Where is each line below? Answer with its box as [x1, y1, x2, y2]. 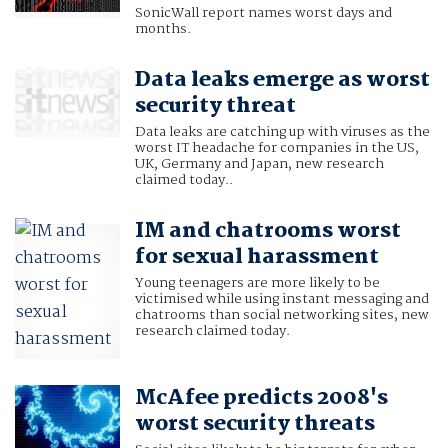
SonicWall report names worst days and [134, 2, 392, 25]
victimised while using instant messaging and [134, 288, 429, 311]
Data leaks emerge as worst [134, 63, 430, 98]
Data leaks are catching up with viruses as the [134, 121, 430, 144]
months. [134, 18, 191, 41]
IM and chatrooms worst [134, 214, 401, 249]
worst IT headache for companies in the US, [134, 137, 419, 160]
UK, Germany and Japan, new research [134, 153, 384, 176]
